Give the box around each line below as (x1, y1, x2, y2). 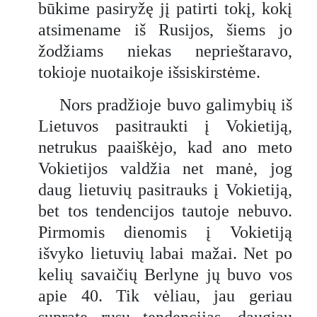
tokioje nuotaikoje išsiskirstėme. (38, 62, 261, 81)
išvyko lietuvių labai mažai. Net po (38, 243, 292, 263)
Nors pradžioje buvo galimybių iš (59, 95, 292, 114)
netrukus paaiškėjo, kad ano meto (38, 137, 292, 156)
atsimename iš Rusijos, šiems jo (38, 20, 292, 39)
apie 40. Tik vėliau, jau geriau (38, 286, 292, 305)
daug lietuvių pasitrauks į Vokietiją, (38, 180, 292, 199)
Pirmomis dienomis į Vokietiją (38, 222, 292, 241)
